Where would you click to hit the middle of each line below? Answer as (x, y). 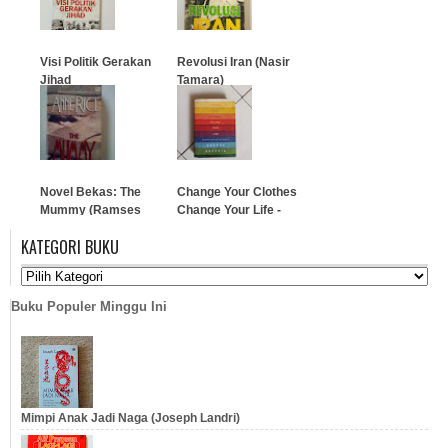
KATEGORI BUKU (70, 246)
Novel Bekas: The (90, 192)
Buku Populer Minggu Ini (89, 306)
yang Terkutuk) (82, 228)
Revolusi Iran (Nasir (233, 62)
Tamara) (200, 80)
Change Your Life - (229, 210)
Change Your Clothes (237, 192)
